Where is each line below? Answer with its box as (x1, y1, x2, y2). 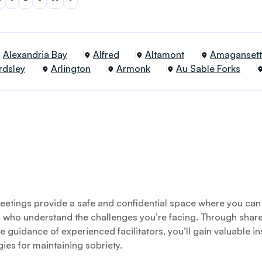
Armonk (116, 63, 150, 74)
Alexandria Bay (3, 49, 67, 60)
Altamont (145, 49, 184, 60)
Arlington (51, 63, 91, 74)
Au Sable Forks (176, 63, 240, 74)
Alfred (93, 49, 119, 60)
